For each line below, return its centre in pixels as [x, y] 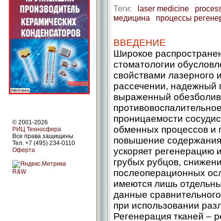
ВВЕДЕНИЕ [140, 43]
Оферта [24, 150]
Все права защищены [43, 136]
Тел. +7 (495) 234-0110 [44, 143]
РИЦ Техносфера [37, 129]
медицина [132, 18]
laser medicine [163, 8]
